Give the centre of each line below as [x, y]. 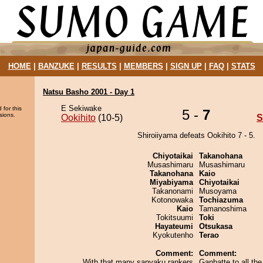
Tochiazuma [221, 200]
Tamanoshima [223, 209]
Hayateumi [174, 226]
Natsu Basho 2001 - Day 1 [89, 92]
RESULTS [99, 66]
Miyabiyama [171, 182]
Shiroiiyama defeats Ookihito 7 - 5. [196, 135]
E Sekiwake [81, 108]
